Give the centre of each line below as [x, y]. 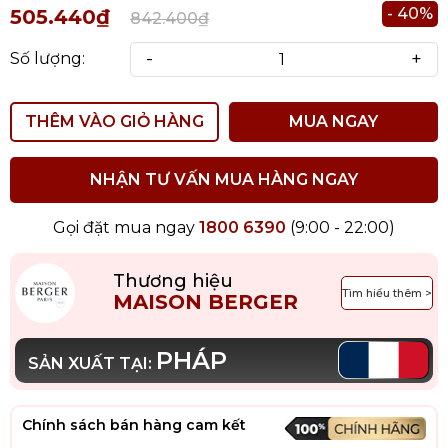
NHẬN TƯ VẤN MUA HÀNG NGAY [224, 179]
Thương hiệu [173, 281]
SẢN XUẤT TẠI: [92, 363]
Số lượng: [47, 59]
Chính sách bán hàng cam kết [134, 424]
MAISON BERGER [205, 302]
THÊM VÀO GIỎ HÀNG [114, 121]
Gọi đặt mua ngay [126, 227]
